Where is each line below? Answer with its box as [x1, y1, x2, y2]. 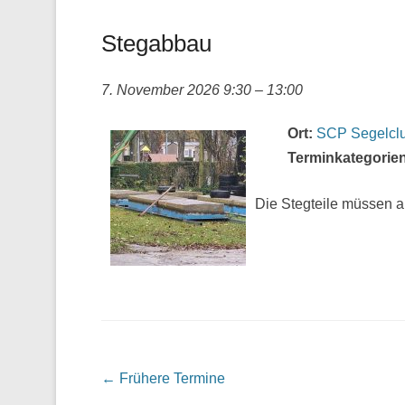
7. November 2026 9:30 [101, 82, 251, 98]
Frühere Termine [116, 371, 225, 386]
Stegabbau [101, 30, 212, 57]
